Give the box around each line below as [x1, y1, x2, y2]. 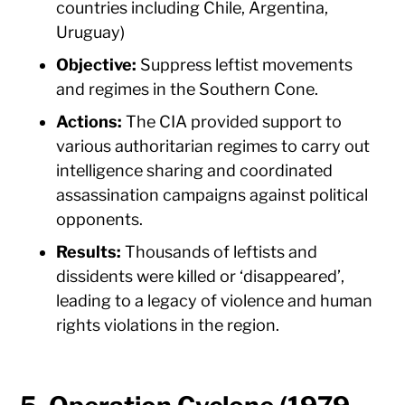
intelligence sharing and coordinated [56, 161, 334, 181]
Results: [56, 242, 122, 262]
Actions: [56, 112, 123, 132]
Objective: [56, 55, 137, 75]
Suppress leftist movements [137, 55, 353, 75]
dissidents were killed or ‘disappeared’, [56, 267, 345, 287]
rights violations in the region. [56, 316, 280, 335]
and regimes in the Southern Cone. [56, 80, 319, 99]
